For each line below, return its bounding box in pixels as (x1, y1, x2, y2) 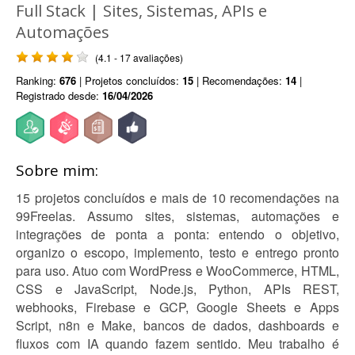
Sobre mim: (16, 160, 98, 181)
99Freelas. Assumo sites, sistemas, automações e (16, 207, 339, 225)
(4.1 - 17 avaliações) (95, 51, 183, 64)
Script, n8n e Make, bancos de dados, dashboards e (16, 316, 339, 334)
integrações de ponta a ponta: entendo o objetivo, (16, 225, 339, 243)
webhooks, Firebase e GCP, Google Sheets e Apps (16, 298, 339, 316)
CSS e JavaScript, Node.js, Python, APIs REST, (16, 280, 339, 298)
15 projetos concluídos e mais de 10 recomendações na (16, 189, 339, 207)
